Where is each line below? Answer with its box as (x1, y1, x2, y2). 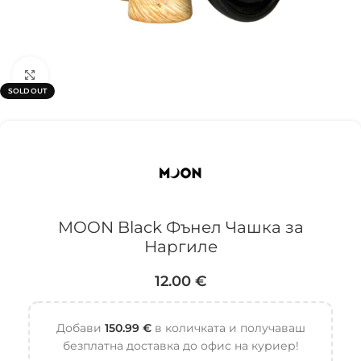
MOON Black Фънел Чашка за (57, 218, 304, 237)
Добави (56, 321, 105, 335)
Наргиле (143, 237, 218, 256)
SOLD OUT (8, 86, 47, 95)
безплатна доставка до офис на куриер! (62, 338, 299, 353)
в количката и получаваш (151, 321, 305, 335)
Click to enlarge (48, 68, 134, 81)
